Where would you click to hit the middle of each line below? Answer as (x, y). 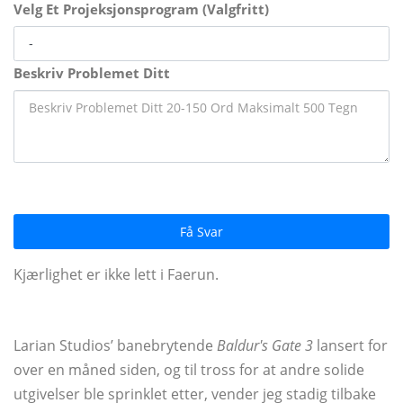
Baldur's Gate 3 (265, 345)
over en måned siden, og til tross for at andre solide (189, 369)
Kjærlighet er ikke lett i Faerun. (116, 274)
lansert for (350, 345)
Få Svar (201, 231)
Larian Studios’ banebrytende (115, 345)
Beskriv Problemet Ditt (92, 72)
